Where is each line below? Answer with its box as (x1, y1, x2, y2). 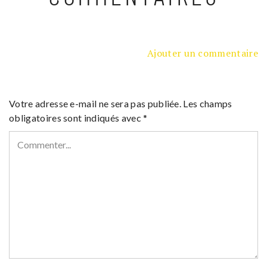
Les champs (183, 98, 232, 110)
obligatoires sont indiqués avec (9, 112, 144, 124)
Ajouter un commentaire (147, 46, 258, 60)
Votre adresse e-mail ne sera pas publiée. (9, 98, 182, 110)
